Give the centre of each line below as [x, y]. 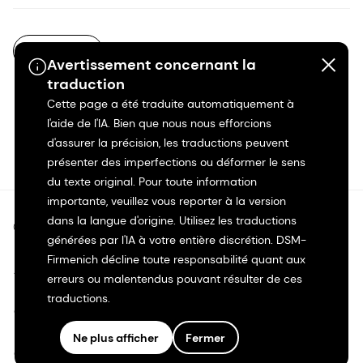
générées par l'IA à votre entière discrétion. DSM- [176, 240]
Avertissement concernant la [151, 65]
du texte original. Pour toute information [152, 181]
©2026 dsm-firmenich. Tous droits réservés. [144, 228]
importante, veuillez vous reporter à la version [166, 201]
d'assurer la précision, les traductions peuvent [167, 143]
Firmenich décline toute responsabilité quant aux [176, 259]
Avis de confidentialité [80, 270]
